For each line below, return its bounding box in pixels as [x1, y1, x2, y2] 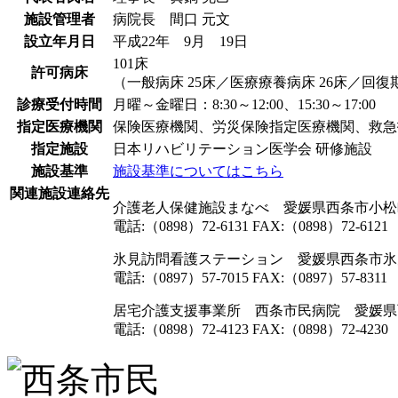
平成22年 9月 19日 [113, 33, 248, 49]
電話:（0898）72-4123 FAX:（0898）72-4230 [113, 321, 388, 337]
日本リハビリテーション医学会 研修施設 [113, 140, 372, 156]
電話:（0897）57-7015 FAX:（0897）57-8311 [113, 269, 387, 285]
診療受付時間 [17, 96, 102, 112]
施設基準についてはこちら [113, 163, 283, 179]
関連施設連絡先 [10, 185, 109, 201]
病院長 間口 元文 [113, 11, 230, 27]
